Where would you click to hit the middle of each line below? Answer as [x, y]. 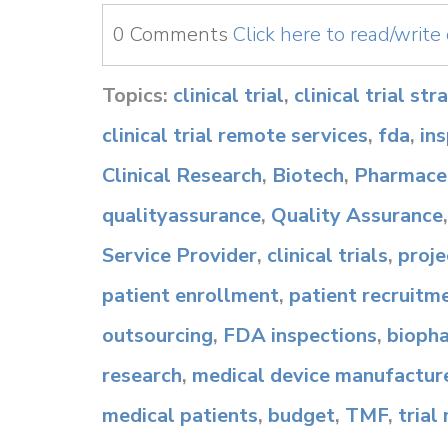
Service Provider [179, 255]
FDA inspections [300, 335]
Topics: [137, 95]
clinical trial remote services [235, 135]
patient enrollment [190, 295]
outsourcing [157, 335]
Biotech [308, 175]
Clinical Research [182, 175]
